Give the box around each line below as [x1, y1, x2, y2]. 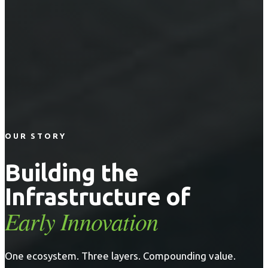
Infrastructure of [5, 183, 190, 211]
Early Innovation [5, 205, 159, 237]
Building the [5, 159, 138, 187]
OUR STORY [5, 132, 66, 141]
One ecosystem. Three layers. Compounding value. [5, 250, 236, 262]
